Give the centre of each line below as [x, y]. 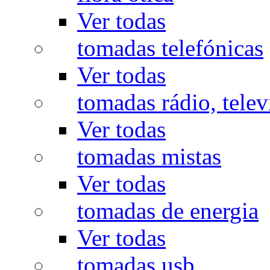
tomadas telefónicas [170, 48]
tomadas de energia [168, 211]
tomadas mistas [149, 157]
